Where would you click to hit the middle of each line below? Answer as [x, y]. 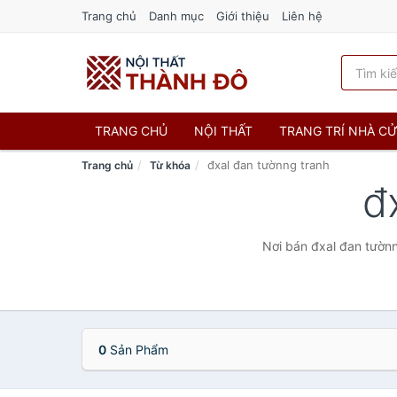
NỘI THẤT [223, 131]
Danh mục [176, 16]
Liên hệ [302, 16]
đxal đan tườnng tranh [269, 165]
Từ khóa [170, 165]
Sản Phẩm [137, 350]
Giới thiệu [243, 16]
